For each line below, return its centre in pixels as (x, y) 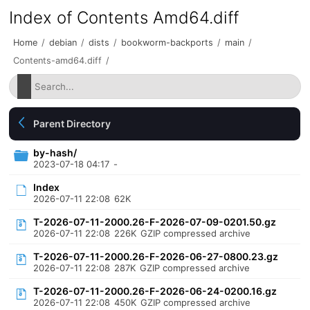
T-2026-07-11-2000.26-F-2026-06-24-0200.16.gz (155, 291)
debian (63, 43)
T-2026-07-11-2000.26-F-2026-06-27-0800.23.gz (156, 256)
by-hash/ (55, 153)
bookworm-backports (167, 43)
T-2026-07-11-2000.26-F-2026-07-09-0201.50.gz (155, 222)
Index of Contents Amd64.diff (124, 18)
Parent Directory (72, 124)
